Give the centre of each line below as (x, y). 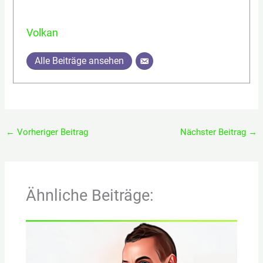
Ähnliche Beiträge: (90, 195)
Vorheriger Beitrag (51, 132)
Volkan (43, 33)
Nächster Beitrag (215, 132)
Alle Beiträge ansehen (80, 61)
